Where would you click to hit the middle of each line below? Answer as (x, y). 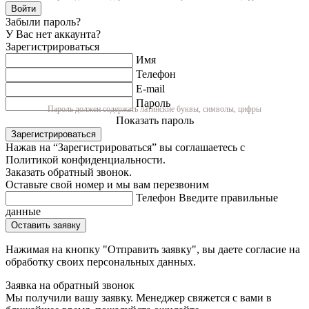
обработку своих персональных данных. (101, 261)
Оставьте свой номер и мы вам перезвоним (107, 184)
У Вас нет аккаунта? (53, 34)
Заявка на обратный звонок (70, 285)
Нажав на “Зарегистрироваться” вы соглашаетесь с (125, 147)
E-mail (150, 88)
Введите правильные (228, 197)
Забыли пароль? (43, 21)
